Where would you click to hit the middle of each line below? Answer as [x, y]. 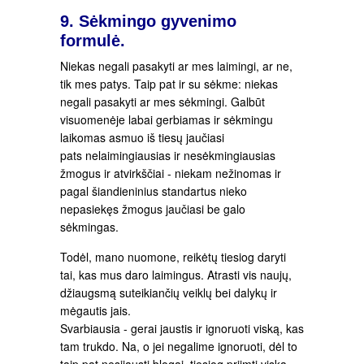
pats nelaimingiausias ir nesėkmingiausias [168, 156]
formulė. [93, 41]
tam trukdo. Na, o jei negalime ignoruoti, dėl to [179, 347]
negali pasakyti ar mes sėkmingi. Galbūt [162, 102]
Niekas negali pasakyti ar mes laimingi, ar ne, [176, 66]
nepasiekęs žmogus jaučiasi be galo [153, 209]
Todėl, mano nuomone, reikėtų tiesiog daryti [173, 257]
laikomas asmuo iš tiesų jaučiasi [142, 138]
